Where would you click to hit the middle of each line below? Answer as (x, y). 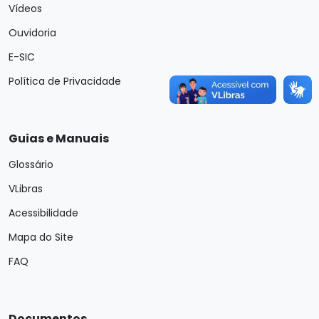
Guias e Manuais (59, 138)
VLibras (26, 189)
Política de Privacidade (65, 81)
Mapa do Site (41, 237)
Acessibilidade (43, 213)
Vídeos (25, 9)
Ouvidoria (32, 33)
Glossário (31, 164)
